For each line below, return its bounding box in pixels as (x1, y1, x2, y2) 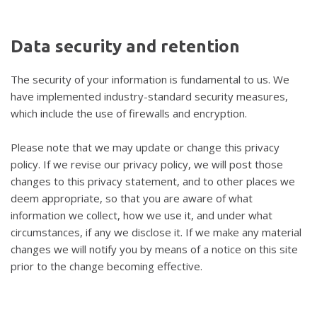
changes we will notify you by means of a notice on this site (11, 242, 298, 256)
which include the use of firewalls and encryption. (11, 106, 250, 120)
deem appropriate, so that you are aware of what (11, 191, 253, 205)
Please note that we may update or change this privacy (11, 140, 279, 154)
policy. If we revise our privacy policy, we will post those (11, 157, 283, 171)
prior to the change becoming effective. (11, 259, 205, 273)
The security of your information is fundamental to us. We (11, 72, 289, 86)
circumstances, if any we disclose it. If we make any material (11, 225, 301, 239)
